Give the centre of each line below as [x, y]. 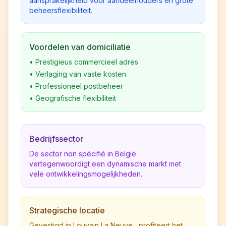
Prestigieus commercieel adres [87, 62]
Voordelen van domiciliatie [80, 47]
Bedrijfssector [56, 139]
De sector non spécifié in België [83, 154]
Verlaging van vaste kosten [81, 74]
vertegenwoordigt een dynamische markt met [105, 164]
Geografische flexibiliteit [76, 98]
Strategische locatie [67, 210]
